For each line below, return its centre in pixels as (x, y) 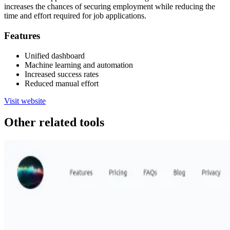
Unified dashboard (55, 55)
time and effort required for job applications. (75, 16)
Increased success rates (62, 74)
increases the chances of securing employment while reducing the (110, 7)
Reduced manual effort (62, 83)
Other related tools (54, 122)
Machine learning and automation (79, 65)
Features (22, 35)
